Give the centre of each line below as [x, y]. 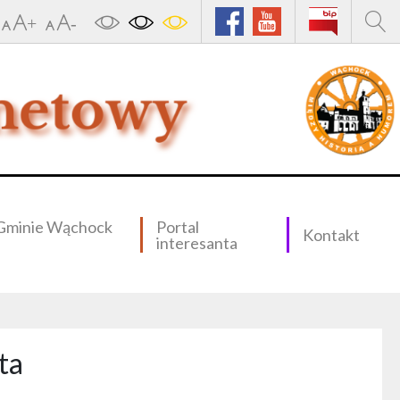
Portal [177, 227]
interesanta [196, 243]
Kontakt [331, 235]
